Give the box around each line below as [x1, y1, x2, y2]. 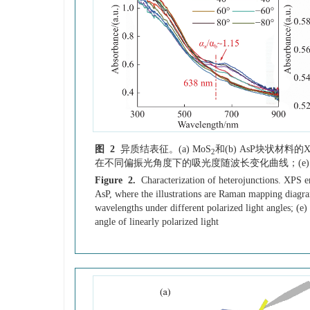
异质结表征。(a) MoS [120, 144, 211, 155]
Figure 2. [95, 175, 136, 186]
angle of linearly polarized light [95, 217, 219, 228]
